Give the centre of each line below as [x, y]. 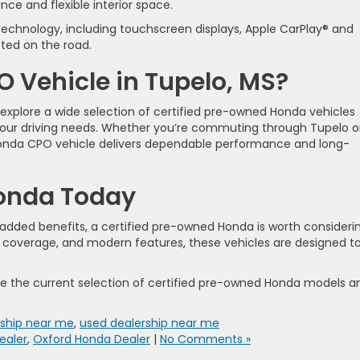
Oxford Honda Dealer [92, 340]
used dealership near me [149, 323]
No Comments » [205, 340]
